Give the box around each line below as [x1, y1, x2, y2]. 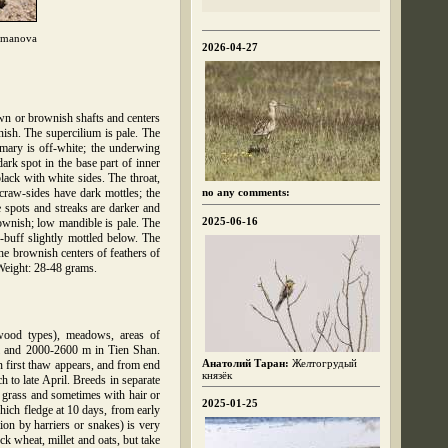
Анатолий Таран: [202, 356, 289, 369]
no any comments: [202, 186, 290, 198]
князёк [202, 368, 232, 381]
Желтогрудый [289, 356, 357, 369]
